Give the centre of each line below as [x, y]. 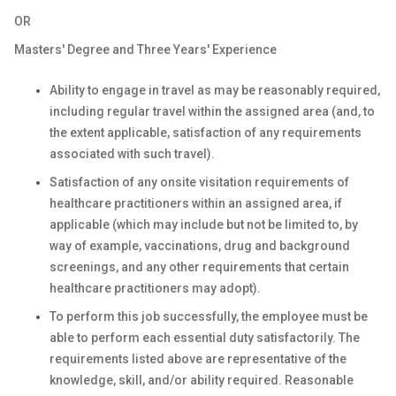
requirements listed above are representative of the [198, 359]
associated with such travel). [132, 154]
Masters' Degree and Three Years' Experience [145, 49]
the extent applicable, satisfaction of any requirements [206, 133]
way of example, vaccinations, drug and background [200, 246]
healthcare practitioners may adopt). [155, 288]
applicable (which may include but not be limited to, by [204, 225]
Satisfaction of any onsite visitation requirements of [199, 182]
